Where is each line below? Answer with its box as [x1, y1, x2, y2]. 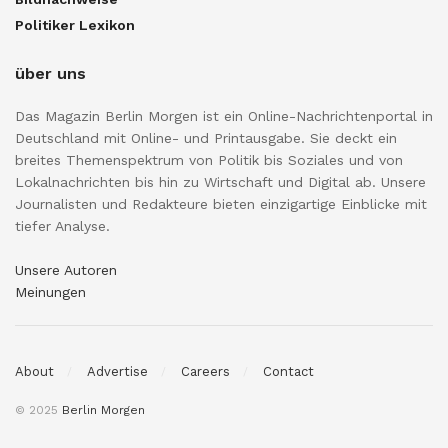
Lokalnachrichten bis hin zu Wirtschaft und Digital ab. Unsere [15, 174, 426, 191]
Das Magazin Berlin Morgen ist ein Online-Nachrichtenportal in [15, 108, 433, 125]
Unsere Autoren [15, 262, 117, 279]
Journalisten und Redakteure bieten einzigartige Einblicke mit [15, 196, 427, 213]
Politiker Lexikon [15, 17, 135, 34]
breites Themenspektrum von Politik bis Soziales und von [15, 152, 403, 169]
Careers [181, 363, 230, 379]
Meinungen [15, 284, 86, 301]
